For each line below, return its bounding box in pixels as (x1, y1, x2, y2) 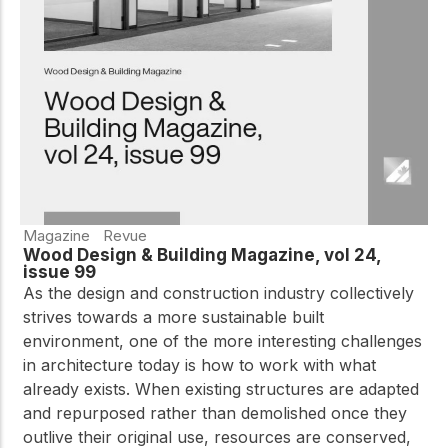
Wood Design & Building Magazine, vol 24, (23, 244, 381, 265)
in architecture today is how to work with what (23, 354, 376, 375)
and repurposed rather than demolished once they (23, 402, 407, 423)
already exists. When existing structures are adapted (23, 378, 419, 399)
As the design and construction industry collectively (23, 282, 414, 303)
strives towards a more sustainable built (23, 306, 324, 327)
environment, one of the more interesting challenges (23, 330, 422, 351)
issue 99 (23, 261, 96, 282)
